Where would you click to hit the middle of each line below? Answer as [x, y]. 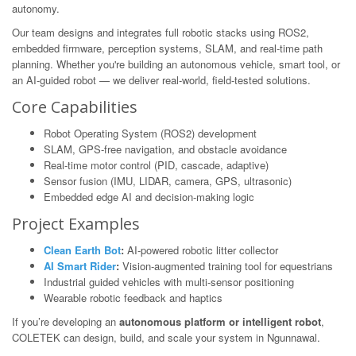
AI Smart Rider [80, 266]
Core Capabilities [75, 107]
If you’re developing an [66, 321]
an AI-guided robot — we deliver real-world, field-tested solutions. [161, 80]
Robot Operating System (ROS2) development [150, 133]
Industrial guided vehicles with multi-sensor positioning [169, 282]
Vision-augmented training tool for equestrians [226, 266]
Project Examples [76, 224]
